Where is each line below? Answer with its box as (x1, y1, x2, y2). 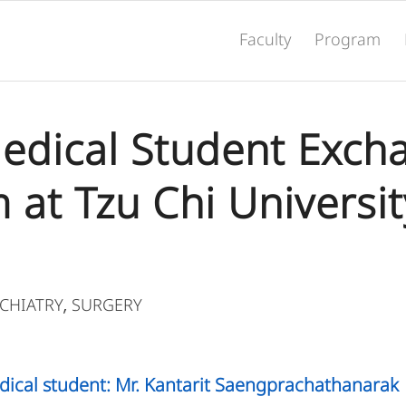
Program (314, 28, 382, 53)
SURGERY (72, 293, 142, 318)
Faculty (239, 28, 292, 53)
